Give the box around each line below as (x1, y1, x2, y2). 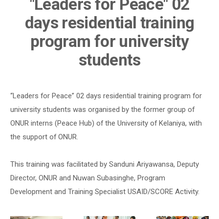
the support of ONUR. (10, 132, 79, 142)
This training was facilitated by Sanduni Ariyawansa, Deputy (10, 160, 199, 169)
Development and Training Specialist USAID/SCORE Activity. (10, 187, 200, 197)
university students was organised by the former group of (10, 105, 195, 114)
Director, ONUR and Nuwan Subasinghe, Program (10, 174, 166, 183)
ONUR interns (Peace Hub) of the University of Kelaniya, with (10, 119, 202, 128)
